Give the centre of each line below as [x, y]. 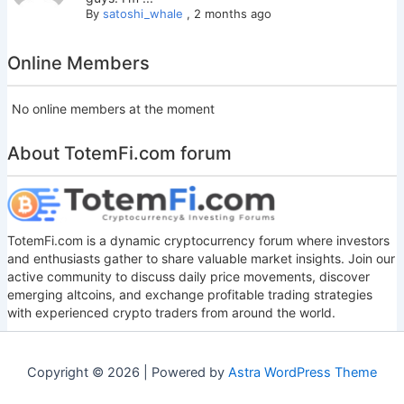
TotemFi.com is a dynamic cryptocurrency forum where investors [198, 240]
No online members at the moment [111, 108]
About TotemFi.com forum [119, 153]
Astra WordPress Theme [303, 372]
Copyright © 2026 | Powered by [128, 372]
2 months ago [232, 13]
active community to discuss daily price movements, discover [188, 276]
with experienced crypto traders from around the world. [171, 312]
